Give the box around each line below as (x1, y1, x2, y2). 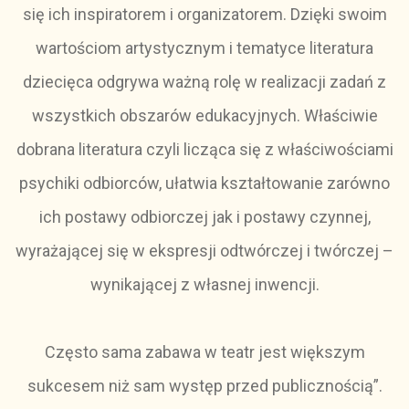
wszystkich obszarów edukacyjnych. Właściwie (31, 106, 378, 125)
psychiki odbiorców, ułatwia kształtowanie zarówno (19, 173, 390, 193)
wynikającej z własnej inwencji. (89, 275, 320, 294)
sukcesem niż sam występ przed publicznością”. (26, 376, 383, 395)
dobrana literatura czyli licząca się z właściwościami (16, 140, 393, 159)
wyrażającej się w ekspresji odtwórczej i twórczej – (16, 241, 393, 260)
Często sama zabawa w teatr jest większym (44, 342, 365, 362)
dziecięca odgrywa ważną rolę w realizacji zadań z (23, 72, 386, 91)
